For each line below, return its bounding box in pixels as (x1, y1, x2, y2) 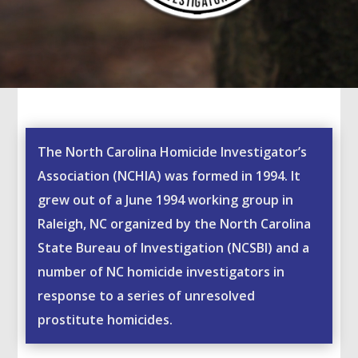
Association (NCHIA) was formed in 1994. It (38, 166, 301, 185)
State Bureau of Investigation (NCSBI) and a (38, 238, 310, 257)
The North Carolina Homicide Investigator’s (38, 142, 308, 161)
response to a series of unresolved (38, 286, 256, 304)
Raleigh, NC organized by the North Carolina (38, 214, 312, 233)
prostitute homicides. (38, 310, 173, 328)
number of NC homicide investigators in (38, 262, 285, 280)
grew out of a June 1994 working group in (38, 190, 294, 209)
